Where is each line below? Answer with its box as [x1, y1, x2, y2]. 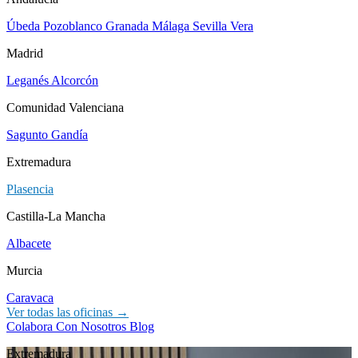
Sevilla [193, 19, 230, 33]
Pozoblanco [43, 19, 105, 33]
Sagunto [6, 128, 51, 141]
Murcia [6, 264, 42, 277]
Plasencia [6, 182, 54, 196]
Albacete [6, 237, 51, 250]
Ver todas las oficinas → [6, 305, 129, 319]
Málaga [152, 19, 193, 33]
